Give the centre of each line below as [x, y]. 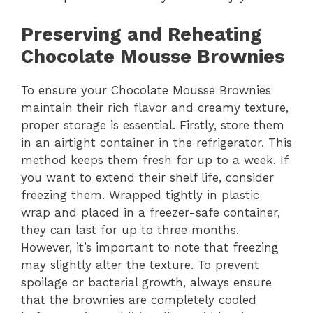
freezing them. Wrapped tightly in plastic [140, 195]
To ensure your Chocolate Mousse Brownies [146, 90]
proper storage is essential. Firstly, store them [153, 125]
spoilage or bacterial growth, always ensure [146, 282]
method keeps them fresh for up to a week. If [154, 160]
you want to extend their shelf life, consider [147, 177]
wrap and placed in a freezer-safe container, [151, 212]
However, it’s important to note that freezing [150, 247]
